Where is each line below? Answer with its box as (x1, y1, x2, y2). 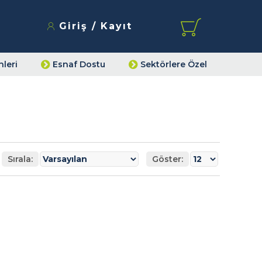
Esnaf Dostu (52, 58, 105, 70)
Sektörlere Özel (140, 58, 207, 70)
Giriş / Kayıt (59, 20, 132, 32)
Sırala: (8, 153, 33, 164)
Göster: (152, 153, 183, 164)
